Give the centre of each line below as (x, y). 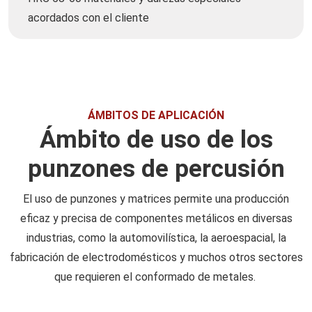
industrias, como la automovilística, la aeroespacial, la (156, 238)
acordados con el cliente (88, 18)
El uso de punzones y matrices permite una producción (156, 199)
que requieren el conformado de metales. (155, 277)
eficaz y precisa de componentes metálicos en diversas (156, 219)
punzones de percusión (156, 169)
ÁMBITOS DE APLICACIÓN (156, 116)
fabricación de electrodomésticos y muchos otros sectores (156, 258)
